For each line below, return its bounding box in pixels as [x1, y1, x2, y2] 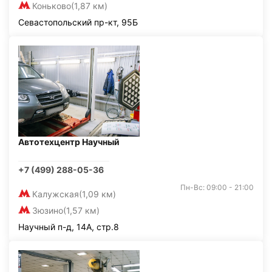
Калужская [32, 189, 79, 199]
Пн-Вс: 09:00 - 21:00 [180, 183, 254, 192]
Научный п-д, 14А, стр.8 [18, 222, 119, 232]
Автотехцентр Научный [18, 137, 120, 147]
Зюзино [32, 205, 63, 216]
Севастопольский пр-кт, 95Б [18, 17, 138, 27]
